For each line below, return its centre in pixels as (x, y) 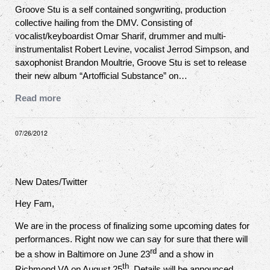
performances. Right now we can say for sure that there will (131, 239)
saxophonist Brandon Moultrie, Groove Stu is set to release (131, 62)
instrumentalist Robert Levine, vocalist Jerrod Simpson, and (132, 49)
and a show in (185, 254)
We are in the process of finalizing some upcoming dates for (132, 225)
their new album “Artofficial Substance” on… (101, 76)
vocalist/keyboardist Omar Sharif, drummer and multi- (121, 36)
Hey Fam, (35, 203)
